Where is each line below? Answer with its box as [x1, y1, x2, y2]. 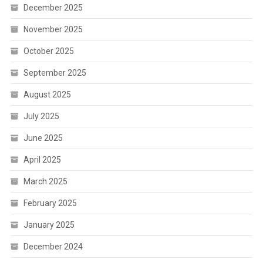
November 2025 [23, 24, 83, 34]
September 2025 [23, 68, 86, 77]
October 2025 [23, 46, 74, 56]
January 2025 [23, 220, 75, 230]
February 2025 [23, 198, 77, 208]
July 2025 [23, 111, 59, 121]
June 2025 [23, 133, 63, 143]
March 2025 [23, 176, 68, 186]
